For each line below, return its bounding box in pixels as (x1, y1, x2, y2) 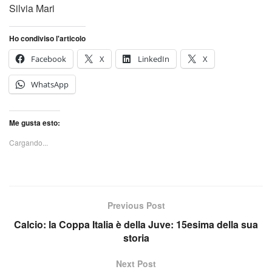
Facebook (31, 53, 66, 64)
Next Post (116, 257, 156, 270)
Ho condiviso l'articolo (9, 32, 86, 44)
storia (123, 230, 149, 245)
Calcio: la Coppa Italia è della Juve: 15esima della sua (14, 217, 258, 231)
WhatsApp (31, 78, 69, 90)
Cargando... (9, 137, 48, 148)
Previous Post (107, 199, 165, 211)
